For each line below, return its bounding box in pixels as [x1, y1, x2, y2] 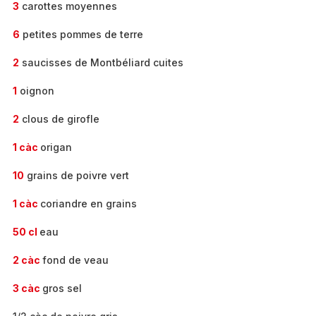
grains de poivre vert [24, 169, 129, 181]
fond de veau [42, 254, 109, 266]
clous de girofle [19, 113, 99, 125]
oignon [17, 85, 54, 97]
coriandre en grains [40, 197, 137, 209]
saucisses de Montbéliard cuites [19, 56, 183, 68]
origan [40, 141, 72, 153]
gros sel [42, 282, 82, 294]
